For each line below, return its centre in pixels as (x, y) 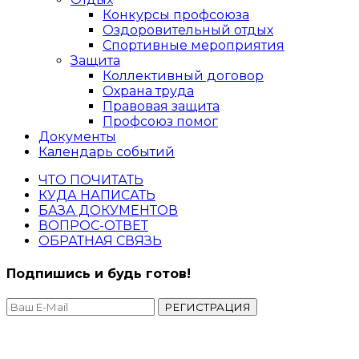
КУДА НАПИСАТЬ (97, 196)
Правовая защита (161, 107)
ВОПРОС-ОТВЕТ (93, 226)
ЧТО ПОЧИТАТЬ (91, 180)
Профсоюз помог (160, 122)
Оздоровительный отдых (188, 30)
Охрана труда (148, 91)
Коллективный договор (183, 76)
